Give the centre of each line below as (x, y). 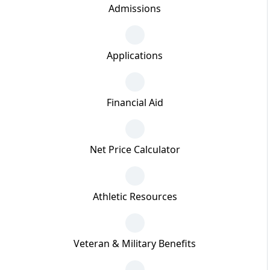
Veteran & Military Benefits (135, 243)
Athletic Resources (135, 196)
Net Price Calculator (135, 149)
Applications (135, 55)
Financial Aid (135, 102)
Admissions (135, 8)
